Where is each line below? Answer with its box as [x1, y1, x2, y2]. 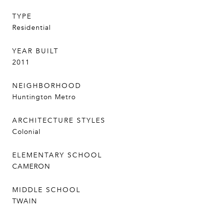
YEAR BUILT [12, 46, 59, 56]
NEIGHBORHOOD [12, 81, 81, 90]
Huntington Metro [12, 92, 76, 102]
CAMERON [12, 162, 50, 171]
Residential [12, 23, 51, 32]
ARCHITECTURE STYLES [12, 116, 106, 125]
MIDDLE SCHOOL [12, 185, 81, 195]
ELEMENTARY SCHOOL [12, 151, 102, 160]
